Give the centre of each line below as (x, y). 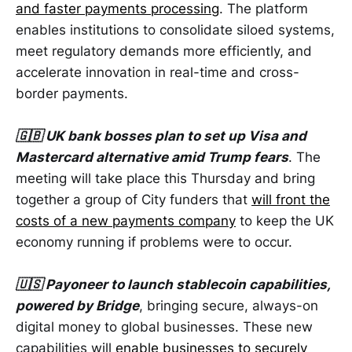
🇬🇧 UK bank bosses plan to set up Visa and (161, 136)
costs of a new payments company (126, 220)
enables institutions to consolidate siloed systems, (175, 29)
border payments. (72, 93)
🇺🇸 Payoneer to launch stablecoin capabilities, (173, 285)
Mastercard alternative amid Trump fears (152, 157)
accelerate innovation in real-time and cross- (158, 72)
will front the (291, 199)
